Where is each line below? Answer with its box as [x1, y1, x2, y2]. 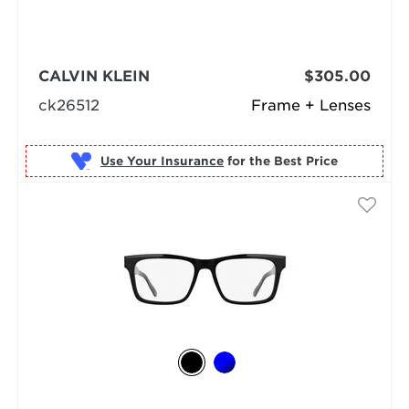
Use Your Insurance [100, 153, 224, 168]
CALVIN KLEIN [37, 68, 150, 86]
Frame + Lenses [251, 97, 372, 115]
